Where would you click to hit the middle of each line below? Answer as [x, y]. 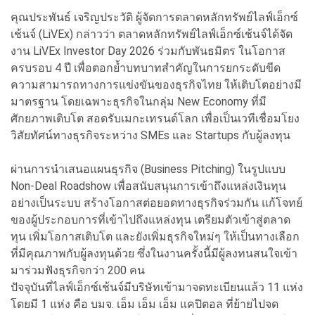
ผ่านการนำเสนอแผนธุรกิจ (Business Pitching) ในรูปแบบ [148, 169]
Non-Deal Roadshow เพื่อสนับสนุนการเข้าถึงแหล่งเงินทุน [148, 186]
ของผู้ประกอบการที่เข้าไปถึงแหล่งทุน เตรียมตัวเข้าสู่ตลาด [150, 219]
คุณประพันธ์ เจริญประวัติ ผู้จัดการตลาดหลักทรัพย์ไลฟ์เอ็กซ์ [154, 17]
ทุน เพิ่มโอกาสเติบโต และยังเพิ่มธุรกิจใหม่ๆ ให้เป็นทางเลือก [155, 236]
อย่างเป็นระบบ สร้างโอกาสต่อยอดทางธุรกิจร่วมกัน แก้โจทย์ [156, 202]
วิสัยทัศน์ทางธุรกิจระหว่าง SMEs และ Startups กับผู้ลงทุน [152, 135]
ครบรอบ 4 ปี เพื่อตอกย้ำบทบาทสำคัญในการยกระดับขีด [146, 67]
